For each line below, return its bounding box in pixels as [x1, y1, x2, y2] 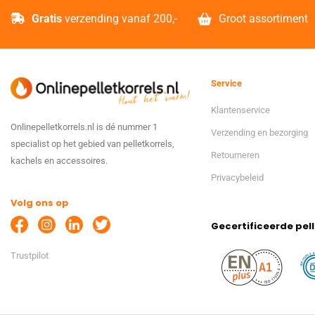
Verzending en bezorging [211, 127, 308, 139]
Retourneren [211, 150, 259, 161]
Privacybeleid [211, 172, 264, 184]
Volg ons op [11, 195, 69, 210]
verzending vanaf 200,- [62, 12, 177, 26]
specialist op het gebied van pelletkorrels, [11, 139, 174, 150]
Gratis [32, 12, 62, 26]
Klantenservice [211, 105, 270, 116]
